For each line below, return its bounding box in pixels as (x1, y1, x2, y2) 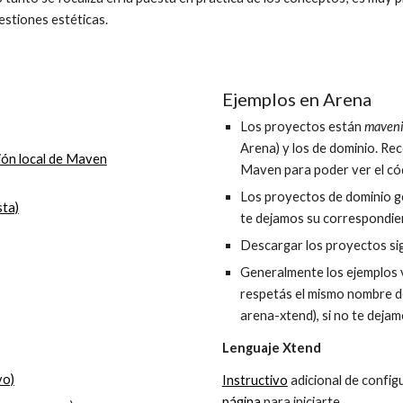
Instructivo (221, 372, 288, 388)
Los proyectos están (239, 119, 364, 134)
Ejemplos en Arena (221, 88, 372, 110)
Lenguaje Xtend (221, 340, 321, 355)
